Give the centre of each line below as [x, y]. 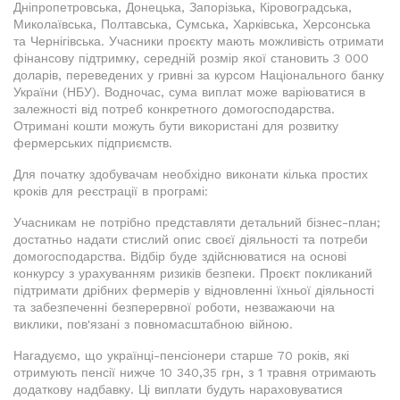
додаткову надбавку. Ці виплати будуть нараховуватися [178, 390]
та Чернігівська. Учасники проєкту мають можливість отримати [199, 42]
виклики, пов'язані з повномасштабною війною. [153, 325]
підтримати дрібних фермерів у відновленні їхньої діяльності [194, 291]
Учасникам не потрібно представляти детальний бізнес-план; [197, 223]
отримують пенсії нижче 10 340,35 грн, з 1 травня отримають [195, 373]
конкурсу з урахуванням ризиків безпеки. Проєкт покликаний [193, 274]
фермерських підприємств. [93, 143]
